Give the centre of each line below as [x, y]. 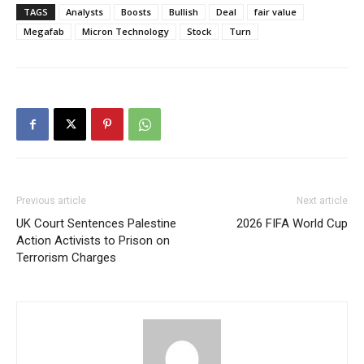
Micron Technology [126, 32]
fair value [275, 12]
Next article [322, 201]
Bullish [184, 12]
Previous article [51, 201]
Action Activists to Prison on [93, 241]
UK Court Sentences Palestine [96, 224]
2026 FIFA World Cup [292, 224]
